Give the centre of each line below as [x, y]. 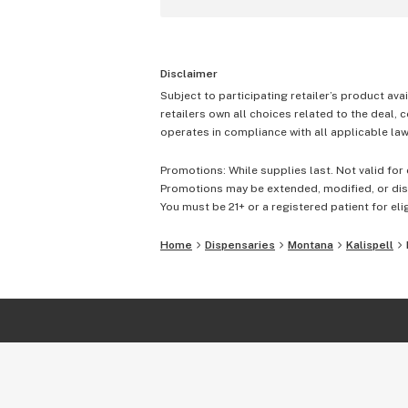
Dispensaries [240, 245]
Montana [311, 245]
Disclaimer [189, 74]
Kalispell [370, 245]
